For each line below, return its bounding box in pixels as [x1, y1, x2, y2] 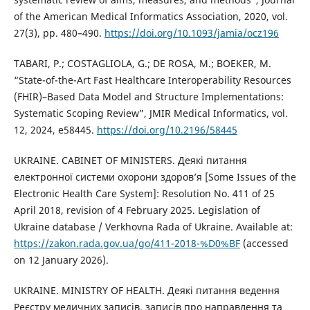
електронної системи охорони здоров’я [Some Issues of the [13, 170, 296, 183]
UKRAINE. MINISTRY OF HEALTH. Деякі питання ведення [13, 283, 280, 297]
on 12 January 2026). [13, 253, 109, 266]
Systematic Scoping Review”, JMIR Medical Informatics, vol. [13, 106, 288, 120]
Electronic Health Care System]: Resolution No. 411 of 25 [13, 186, 275, 200]
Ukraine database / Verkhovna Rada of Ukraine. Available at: [13, 219, 293, 233]
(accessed [239, 236, 289, 250]
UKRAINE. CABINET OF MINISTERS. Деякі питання [13, 153, 247, 167]
